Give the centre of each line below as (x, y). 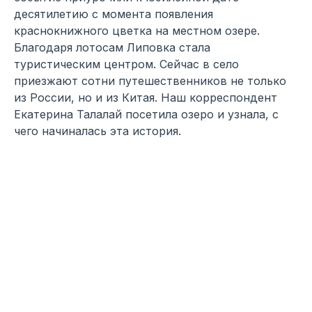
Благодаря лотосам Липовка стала (112, 48)
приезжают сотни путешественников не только (150, 81)
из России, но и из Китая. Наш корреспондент (146, 98)
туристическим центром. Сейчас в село (126, 64)
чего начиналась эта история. (97, 131)
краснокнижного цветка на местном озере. (137, 31)
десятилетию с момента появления (114, 14)
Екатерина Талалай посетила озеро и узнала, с (146, 115)
